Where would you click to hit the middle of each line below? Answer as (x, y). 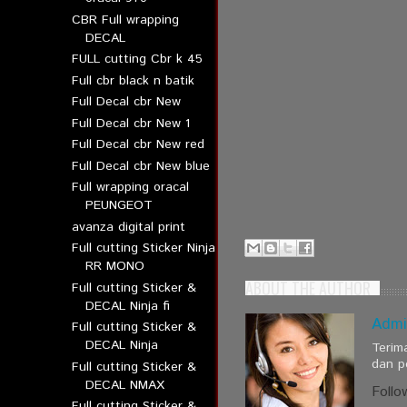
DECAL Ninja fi (128, 306)
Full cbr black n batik (134, 80)
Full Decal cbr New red (139, 144)
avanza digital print (129, 227)
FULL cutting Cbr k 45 (138, 59)
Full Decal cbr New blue (141, 166)
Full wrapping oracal (131, 187)
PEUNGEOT (119, 205)
